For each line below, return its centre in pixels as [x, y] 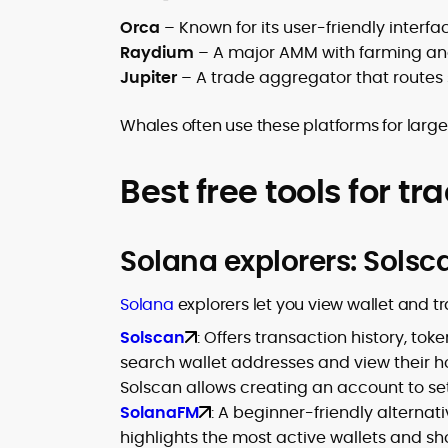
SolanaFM [159, 412]
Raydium [157, 52]
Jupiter [148, 77]
